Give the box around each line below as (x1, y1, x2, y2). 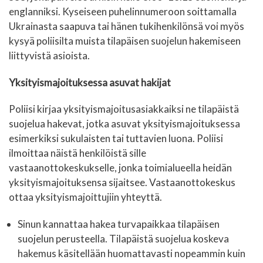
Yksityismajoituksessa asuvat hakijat (9, 76, 171, 89)
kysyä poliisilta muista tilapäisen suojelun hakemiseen (9, 35, 241, 48)
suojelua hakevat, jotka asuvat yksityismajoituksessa (9, 117, 240, 130)
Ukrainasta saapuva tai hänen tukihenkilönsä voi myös (9, 20, 244, 33)
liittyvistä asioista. (9, 49, 90, 62)
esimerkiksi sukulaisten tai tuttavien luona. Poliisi (9, 132, 223, 145)
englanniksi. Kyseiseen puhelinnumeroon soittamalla (9, 5, 237, 18)
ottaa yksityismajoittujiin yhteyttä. (9, 191, 162, 204)
